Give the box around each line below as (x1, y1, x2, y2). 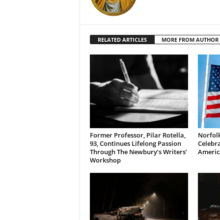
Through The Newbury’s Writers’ (89, 147, 187, 156)
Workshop (89, 156, 121, 165)
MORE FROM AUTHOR (161, 36, 219, 43)
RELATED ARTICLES (97, 36, 147, 43)
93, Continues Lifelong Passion (89, 139, 181, 148)
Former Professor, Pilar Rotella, (89, 131, 186, 139)
